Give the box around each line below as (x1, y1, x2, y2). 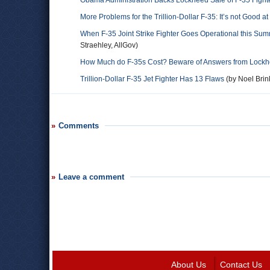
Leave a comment (58, 172, 124, 181)
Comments (58, 121, 99, 130)
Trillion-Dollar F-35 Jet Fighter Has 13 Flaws (80, 75, 224, 83)
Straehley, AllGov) (80, 41, 138, 49)
